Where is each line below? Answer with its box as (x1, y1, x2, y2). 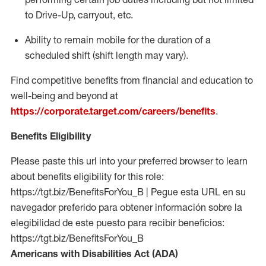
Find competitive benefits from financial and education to (11, 74, 253, 86)
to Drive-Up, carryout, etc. (25, 9, 133, 21)
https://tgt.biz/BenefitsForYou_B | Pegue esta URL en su (11, 186, 246, 198)
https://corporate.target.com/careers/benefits (11, 105, 216, 117)
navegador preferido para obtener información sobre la (11, 201, 242, 213)
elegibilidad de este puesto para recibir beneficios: (11, 217, 224, 229)
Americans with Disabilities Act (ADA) (11, 248, 178, 259)
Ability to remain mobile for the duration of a (25, 34, 211, 46)
